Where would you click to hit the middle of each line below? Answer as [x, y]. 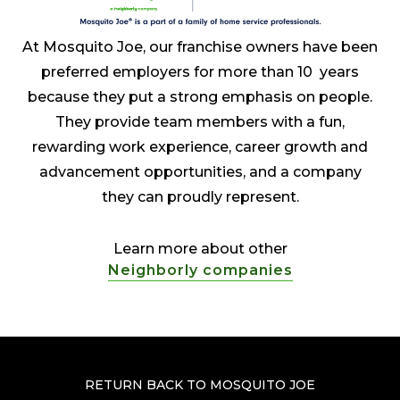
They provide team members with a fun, [200, 122]
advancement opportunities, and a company [200, 172]
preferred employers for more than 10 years [200, 72]
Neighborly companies [200, 271]
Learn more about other [200, 249]
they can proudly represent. [200, 197]
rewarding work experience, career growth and [200, 147]
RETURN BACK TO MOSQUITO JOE [200, 385]
